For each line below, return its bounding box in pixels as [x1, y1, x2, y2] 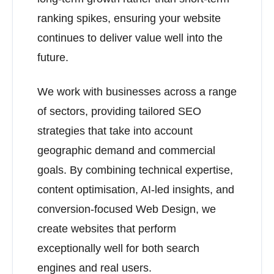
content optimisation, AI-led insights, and [37, 183, 234, 196]
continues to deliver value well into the [37, 32, 223, 44]
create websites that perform [37, 223, 176, 235]
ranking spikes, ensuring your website [37, 12, 221, 24]
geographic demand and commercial [37, 144, 215, 157]
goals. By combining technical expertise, [37, 164, 233, 176]
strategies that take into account [37, 125, 193, 137]
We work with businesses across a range [37, 86, 237, 98]
